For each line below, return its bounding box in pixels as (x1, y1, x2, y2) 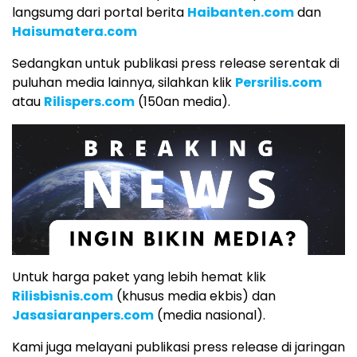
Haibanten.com (187, 2, 294, 22)
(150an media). (135, 92, 230, 111)
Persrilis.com (235, 73, 322, 92)
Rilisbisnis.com (12, 286, 113, 305)
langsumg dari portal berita (12, 2, 187, 22)
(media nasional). (154, 305, 265, 324)
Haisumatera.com (12, 22, 137, 41)
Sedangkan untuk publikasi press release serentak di (12, 53, 339, 73)
